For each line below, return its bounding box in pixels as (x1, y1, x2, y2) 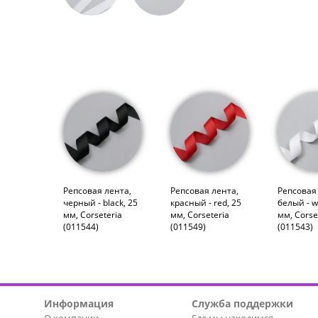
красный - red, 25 (170, 196, 242, 209)
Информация (44, 296, 114, 310)
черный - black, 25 (63, 196, 138, 209)
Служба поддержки (192, 296, 294, 310)
